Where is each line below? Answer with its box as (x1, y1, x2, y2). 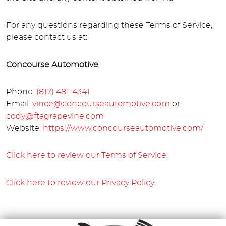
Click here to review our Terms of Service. (6, 151, 168, 160)
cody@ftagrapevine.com (6, 112, 104, 121)
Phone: (6, 88, 36, 96)
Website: (6, 124, 43, 133)
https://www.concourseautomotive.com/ (43, 124, 203, 133)
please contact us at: (6, 33, 87, 42)
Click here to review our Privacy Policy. (6, 179, 155, 187)
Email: (6, 100, 32, 108)
